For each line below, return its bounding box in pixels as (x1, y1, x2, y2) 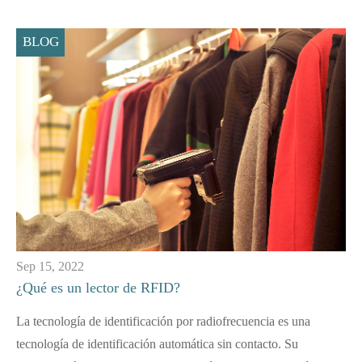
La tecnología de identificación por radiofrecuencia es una (16, 314, 310, 328)
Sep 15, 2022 (16, 259, 84, 273)
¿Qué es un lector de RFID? (16, 279, 180, 296)
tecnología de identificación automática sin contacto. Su (16, 336, 298, 351)
